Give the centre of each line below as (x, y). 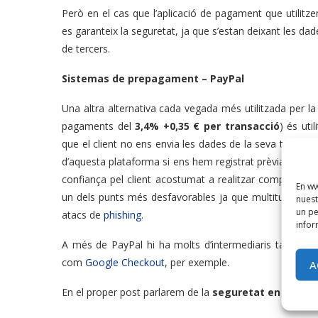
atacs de (83, 215)
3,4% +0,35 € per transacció (207, 126)
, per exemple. (197, 263)
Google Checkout (125, 263)
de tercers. (86, 49)
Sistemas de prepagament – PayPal (153, 79)
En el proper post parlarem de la (137, 292)
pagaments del (99, 126)
